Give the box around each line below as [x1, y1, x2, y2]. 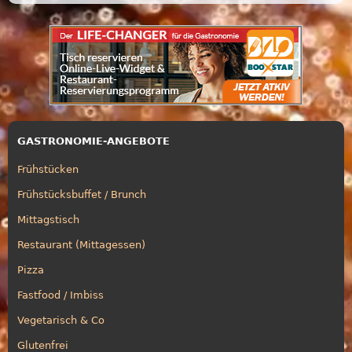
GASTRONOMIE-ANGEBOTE [17, 134, 170, 147]
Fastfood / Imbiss [17, 288, 104, 301]
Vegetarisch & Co [17, 313, 104, 326]
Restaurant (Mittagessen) [17, 238, 145, 251]
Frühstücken [17, 163, 79, 175]
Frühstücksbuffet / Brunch [17, 188, 146, 200]
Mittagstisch [17, 213, 79, 225]
